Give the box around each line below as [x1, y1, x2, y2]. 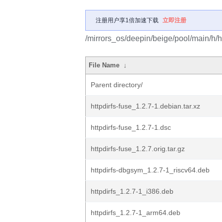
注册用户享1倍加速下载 [96, 17, 159, 24]
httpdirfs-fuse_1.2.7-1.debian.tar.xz [91, 102, 200, 110]
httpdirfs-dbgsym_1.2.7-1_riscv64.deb [91, 166, 210, 174]
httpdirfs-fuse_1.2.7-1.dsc [91, 123, 171, 131]
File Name [89, 61, 120, 69]
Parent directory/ [91, 81, 143, 89]
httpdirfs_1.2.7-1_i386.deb [91, 187, 173, 195]
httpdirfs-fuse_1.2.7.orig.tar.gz [91, 145, 185, 153]
